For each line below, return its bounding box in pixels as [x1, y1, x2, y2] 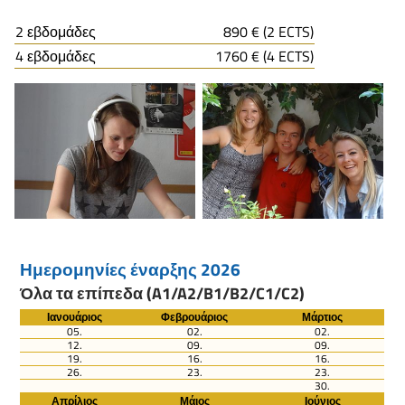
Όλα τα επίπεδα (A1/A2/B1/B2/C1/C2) [20, 281, 306, 306]
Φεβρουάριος [161, 308, 229, 326]
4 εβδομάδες [15, 44, 96, 67]
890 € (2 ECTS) [223, 20, 314, 42]
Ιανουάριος [46, 308, 102, 326]
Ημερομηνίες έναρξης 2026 [20, 255, 241, 282]
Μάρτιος [302, 308, 344, 326]
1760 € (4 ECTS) [215, 44, 314, 67]
